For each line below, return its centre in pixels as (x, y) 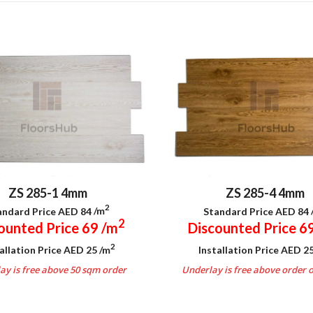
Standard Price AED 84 (257, 211)
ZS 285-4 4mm (265, 192)
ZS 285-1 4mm (48, 192)
